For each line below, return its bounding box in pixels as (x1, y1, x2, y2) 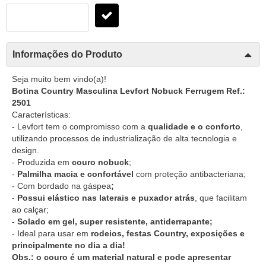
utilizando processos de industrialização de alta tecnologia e (12, 133, 237, 143)
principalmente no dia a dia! (12, 240, 125, 250)
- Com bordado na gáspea (12, 180, 111, 191)
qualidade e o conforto (148, 121, 240, 131)
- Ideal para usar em (12, 228, 88, 238)
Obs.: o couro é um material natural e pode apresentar (12, 252, 231, 262)
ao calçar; (12, 204, 49, 214)
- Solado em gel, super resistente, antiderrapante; (12, 216, 213, 226)
